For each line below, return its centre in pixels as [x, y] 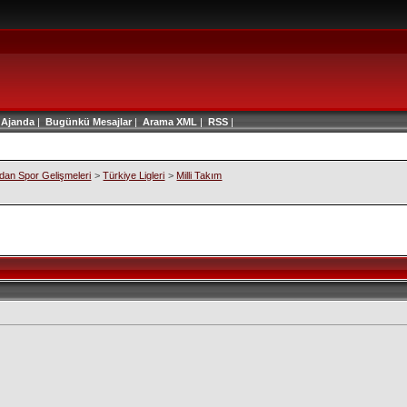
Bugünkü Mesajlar [89, 122]
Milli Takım [199, 175]
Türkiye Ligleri [134, 175]
